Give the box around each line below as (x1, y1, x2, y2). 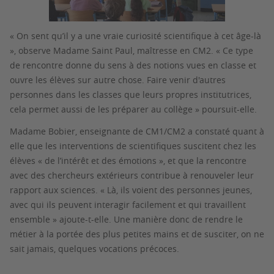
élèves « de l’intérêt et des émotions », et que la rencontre (10, 155, 246, 167)
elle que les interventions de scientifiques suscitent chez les (10, 140, 256, 152)
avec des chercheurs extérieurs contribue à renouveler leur (10, 169, 254, 182)
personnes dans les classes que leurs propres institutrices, (10, 89, 251, 101)
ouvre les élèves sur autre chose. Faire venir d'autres (10, 74, 226, 86)
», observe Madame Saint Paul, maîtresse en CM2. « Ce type (10, 45, 253, 57)
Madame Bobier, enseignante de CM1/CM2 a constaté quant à (10, 125, 264, 138)
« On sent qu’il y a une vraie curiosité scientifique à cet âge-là (10, 30, 261, 42)
